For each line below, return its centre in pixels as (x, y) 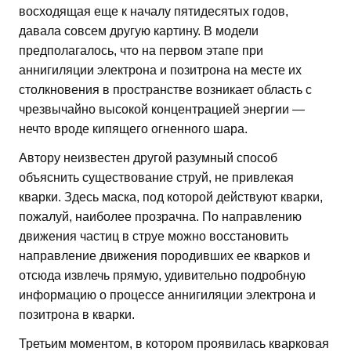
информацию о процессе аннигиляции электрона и (167, 295)
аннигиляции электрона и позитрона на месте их (160, 71)
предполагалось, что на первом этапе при (141, 51)
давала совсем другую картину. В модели (139, 31)
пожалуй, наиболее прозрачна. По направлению (160, 217)
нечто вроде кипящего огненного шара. (133, 129)
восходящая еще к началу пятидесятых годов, (154, 12)
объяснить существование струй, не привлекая (156, 178)
